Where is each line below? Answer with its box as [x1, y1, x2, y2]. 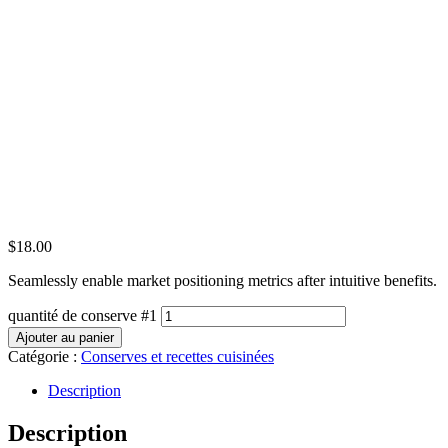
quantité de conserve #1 [8, 306, 157, 324]
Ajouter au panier [16, 329, 114, 345]
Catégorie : [8, 347, 81, 365]
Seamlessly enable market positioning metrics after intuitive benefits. [8, 271, 437, 289]
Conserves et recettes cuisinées [81, 347, 274, 365]
